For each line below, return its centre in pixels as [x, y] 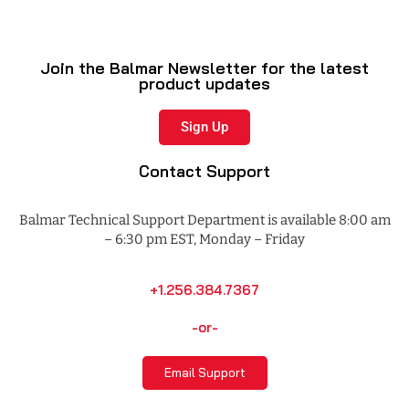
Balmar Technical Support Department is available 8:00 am [204, 220]
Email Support [204, 372]
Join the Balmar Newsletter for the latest [204, 67]
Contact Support [204, 170]
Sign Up [204, 126]
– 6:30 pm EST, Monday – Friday [204, 239]
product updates [204, 83]
